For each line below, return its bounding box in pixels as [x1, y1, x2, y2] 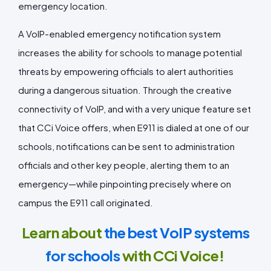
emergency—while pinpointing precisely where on [18, 177, 231, 189]
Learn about [21, 223, 104, 241]
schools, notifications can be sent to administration [18, 140, 235, 152]
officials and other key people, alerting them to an [18, 158, 229, 171]
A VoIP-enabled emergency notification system [18, 27, 221, 39]
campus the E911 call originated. [18, 196, 155, 208]
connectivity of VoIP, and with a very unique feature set [18, 102, 251, 114]
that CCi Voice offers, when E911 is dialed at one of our [18, 121, 249, 133]
